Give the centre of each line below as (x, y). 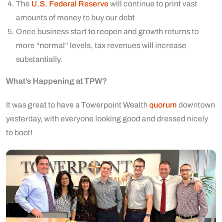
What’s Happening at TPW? (56, 81)
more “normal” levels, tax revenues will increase (101, 45)
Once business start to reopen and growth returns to (107, 31)
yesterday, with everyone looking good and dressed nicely (107, 118)
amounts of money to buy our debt (75, 17)
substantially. (39, 59)
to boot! (19, 132)
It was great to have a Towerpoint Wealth (78, 105)
